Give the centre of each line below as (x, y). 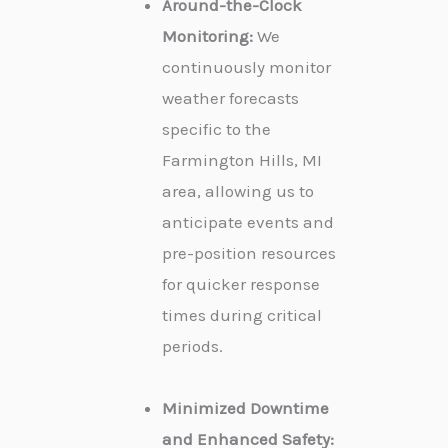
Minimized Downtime (245, 407)
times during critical (242, 314)
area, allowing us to (238, 190)
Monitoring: (207, 35)
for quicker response (241, 283)
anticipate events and (248, 221)
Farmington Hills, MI (242, 159)
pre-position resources (249, 252)
